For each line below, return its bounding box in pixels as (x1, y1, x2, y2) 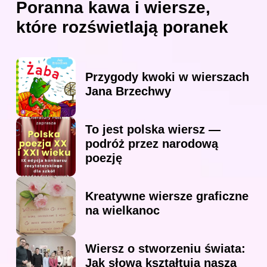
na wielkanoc (85, 204, 160, 218)
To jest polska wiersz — (85, 123, 221, 136)
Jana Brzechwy (85, 85, 171, 98)
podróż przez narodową (85, 137, 218, 151)
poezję (85, 151, 122, 165)
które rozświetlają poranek (16, 18, 228, 37)
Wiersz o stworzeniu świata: (85, 242, 246, 256)
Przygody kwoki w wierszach (85, 70, 249, 84)
